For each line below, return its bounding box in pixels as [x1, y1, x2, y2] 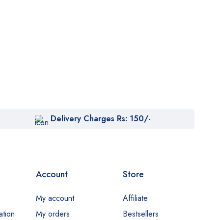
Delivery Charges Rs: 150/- [51, 113, 151, 124]
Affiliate [122, 192, 148, 204]
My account [36, 192, 75, 204]
